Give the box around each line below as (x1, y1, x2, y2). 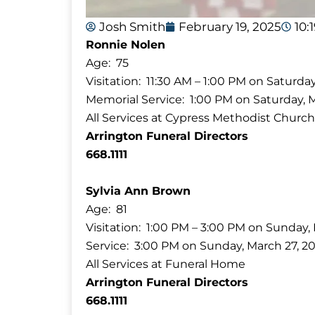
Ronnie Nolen (86, 37, 165, 51)
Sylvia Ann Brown (86, 184, 191, 198)
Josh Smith (99, 19, 165, 34)
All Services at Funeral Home (86, 257, 245, 271)
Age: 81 (86, 202, 127, 216)
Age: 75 (86, 56, 129, 70)
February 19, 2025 (179, 19, 281, 34)
